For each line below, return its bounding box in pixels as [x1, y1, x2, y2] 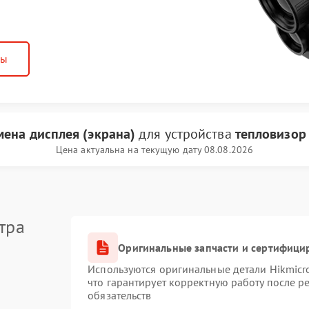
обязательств [88, 288, 152, 302]
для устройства [135, 125, 235, 143]
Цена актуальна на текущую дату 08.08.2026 [55, 143, 254, 156]
